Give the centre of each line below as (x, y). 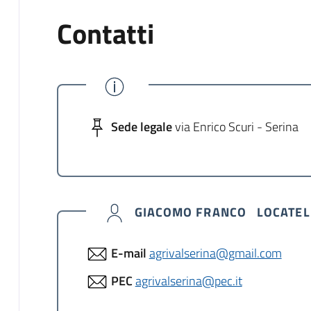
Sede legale (141, 126)
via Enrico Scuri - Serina (235, 126)
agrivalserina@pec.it (188, 280)
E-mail (128, 253)
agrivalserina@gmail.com (215, 253)
